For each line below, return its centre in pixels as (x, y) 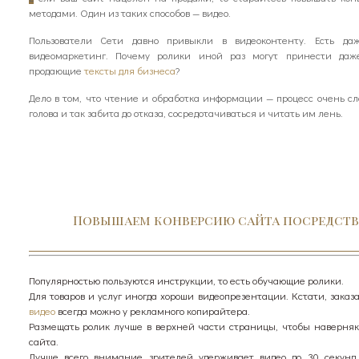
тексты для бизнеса (129, 70)
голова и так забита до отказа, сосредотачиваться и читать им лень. (186, 113)
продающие (56, 70)
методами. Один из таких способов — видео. (129, 12)
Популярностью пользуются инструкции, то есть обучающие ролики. (186, 280)
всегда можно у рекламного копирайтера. (152, 311)
